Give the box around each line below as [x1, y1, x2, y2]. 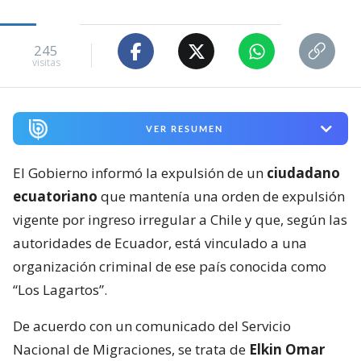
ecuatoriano [13, 187, 101, 206]
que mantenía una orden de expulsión [101, 187, 345, 206]
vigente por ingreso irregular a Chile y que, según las [13, 210, 347, 230]
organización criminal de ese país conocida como [13, 257, 326, 276]
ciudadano [267, 164, 340, 183]
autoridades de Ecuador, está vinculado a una [13, 234, 307, 253]
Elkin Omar [249, 340, 325, 359]
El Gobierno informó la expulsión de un [13, 164, 267, 183]
